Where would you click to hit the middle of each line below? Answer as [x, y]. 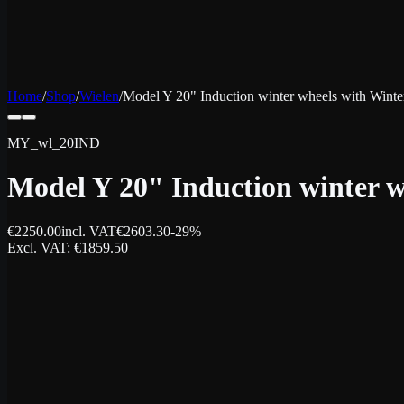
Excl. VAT [37, 247]
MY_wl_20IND [54, 143]
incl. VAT [89, 231]
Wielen [99, 96]
